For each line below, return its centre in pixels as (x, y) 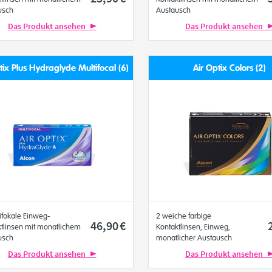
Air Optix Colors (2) (229, 68)
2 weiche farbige (183, 216)
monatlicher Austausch (194, 238)
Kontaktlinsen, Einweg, (193, 227)
